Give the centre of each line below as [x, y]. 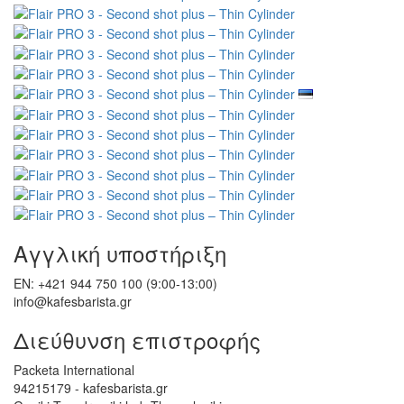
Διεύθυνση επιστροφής [137, 340]
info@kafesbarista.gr [73, 302]
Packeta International [74, 370]
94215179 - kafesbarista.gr [91, 388]
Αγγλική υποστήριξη [120, 253]
